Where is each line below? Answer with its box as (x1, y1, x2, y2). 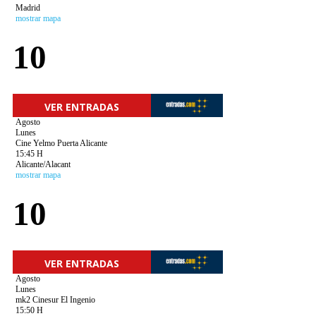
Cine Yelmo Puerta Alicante (15, 138, 107, 148)
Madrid (15, 3, 40, 13)
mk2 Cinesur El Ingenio (15, 295, 95, 305)
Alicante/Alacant (15, 159, 71, 169)
